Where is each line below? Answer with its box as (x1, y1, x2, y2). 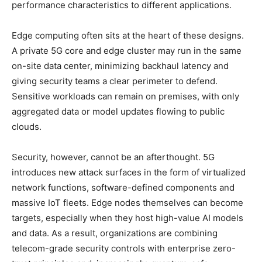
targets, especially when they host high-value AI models (12, 212, 243, 223)
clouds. (12, 120, 42, 132)
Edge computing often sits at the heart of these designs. (12, 29, 244, 41)
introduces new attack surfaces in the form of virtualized (12, 166, 246, 178)
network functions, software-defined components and (12, 181, 235, 193)
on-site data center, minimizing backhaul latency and (12, 60, 229, 71)
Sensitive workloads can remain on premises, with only (12, 90, 239, 102)
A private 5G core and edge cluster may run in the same (12, 44, 242, 56)
